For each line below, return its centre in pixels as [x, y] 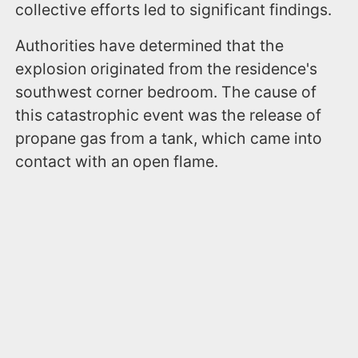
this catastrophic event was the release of [169, 115]
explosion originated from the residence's [167, 68]
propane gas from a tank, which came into [169, 138]
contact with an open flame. [117, 161]
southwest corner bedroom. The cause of [166, 91]
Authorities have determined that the [150, 45]
